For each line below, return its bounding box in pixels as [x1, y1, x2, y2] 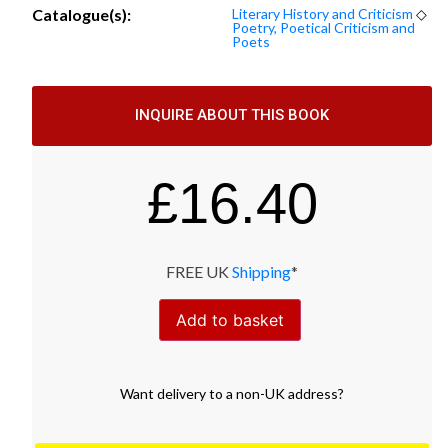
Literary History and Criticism [232, 4, 413, 22]
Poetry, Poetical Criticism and [232, 18, 415, 36]
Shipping [232, 261, 291, 281]
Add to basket [176, 309, 284, 330]
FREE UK [166, 261, 232, 281]
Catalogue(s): [32, 4, 131, 24]
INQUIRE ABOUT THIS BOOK [135, 106, 329, 125]
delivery [157, 384, 209, 402]
